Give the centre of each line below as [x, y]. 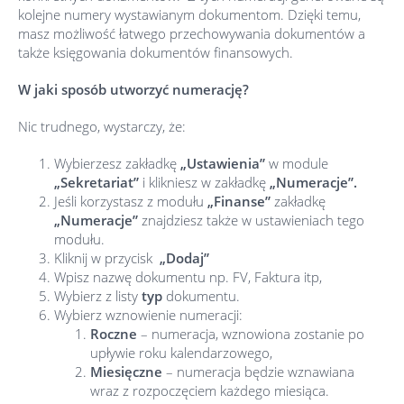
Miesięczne [126, 372]
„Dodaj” [184, 258]
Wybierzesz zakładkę [117, 163]
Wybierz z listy [98, 296]
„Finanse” [239, 201]
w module [297, 163]
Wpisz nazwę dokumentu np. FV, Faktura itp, [188, 277]
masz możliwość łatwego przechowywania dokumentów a [192, 33]
